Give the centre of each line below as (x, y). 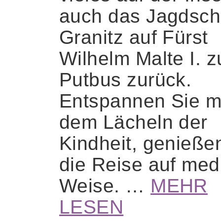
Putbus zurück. (126, 79)
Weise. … (105, 185)
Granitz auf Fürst (134, 37)
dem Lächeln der (133, 122)
